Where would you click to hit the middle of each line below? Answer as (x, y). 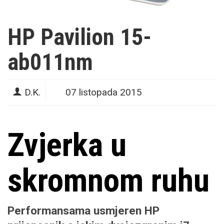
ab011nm (50, 62)
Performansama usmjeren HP (83, 211)
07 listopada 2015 (104, 92)
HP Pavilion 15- (79, 37)
